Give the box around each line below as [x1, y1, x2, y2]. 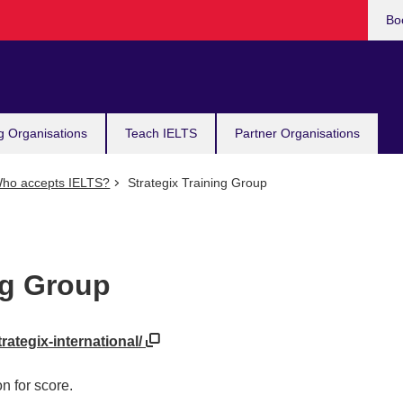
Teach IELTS [125, 126, 197, 140]
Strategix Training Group [123, 175, 267, 190]
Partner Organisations [235, 126, 360, 140]
